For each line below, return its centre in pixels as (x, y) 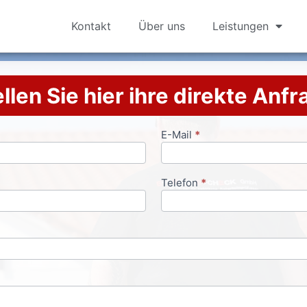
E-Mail (177, 135)
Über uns (162, 26)
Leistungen (241, 26)
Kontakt (91, 26)
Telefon (181, 183)
